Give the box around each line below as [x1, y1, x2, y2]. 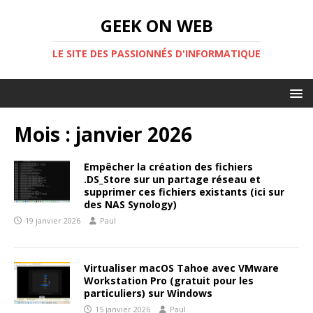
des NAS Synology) [84, 198, 177, 211]
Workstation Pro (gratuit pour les [84, 274, 254, 287]
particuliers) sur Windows [84, 286, 212, 300]
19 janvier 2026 [25, 215, 80, 226]
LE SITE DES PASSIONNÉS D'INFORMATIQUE [52, 47, 261, 60]
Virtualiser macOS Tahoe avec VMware [84, 261, 279, 275]
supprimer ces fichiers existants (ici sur [84, 185, 284, 198]
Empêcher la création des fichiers [84, 160, 253, 173]
